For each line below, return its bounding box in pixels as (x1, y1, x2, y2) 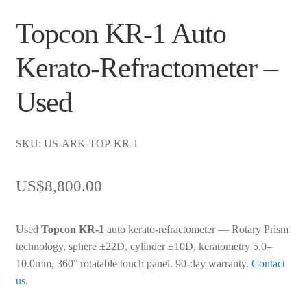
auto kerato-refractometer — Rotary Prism (103, 223, 288, 235)
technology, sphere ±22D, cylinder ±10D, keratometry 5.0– (15, 240, 272, 252)
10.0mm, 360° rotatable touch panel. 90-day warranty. (15, 257, 251, 269)
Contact (251, 257, 285, 269)
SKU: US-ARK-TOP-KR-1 (15, 137, 138, 149)
